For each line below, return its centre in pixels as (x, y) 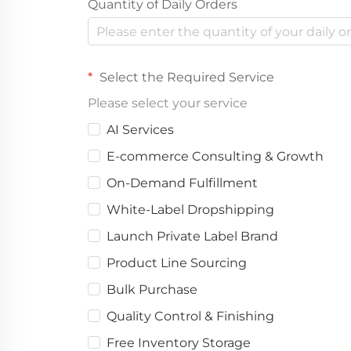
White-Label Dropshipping (190, 210)
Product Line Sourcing (177, 263)
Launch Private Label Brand (192, 236)
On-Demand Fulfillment (182, 183)
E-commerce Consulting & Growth (215, 156)
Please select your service (168, 103)
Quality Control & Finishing (190, 316)
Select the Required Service (185, 77)
